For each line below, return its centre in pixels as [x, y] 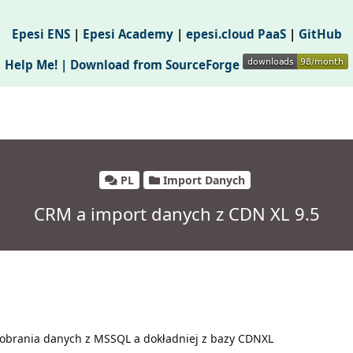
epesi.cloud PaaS [236, 34]
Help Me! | [37, 65]
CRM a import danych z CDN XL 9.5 [176, 214]
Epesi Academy [128, 34]
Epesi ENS [41, 34]
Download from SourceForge [156, 65]
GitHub [320, 34]
